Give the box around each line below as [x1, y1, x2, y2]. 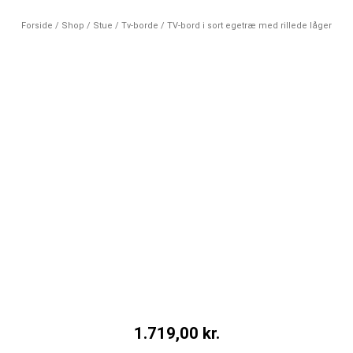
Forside [21, 20, 53, 31]
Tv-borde [121, 20, 158, 31]
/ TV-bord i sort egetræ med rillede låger [158, 20, 332, 31]
